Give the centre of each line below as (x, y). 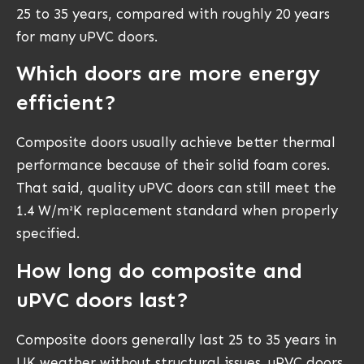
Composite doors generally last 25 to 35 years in (176, 339)
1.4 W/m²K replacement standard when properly (177, 211)
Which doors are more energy (168, 74)
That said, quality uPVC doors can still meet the (176, 188)
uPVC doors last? (102, 300)
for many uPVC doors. (87, 37)
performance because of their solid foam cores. (173, 165)
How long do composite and (159, 271)
